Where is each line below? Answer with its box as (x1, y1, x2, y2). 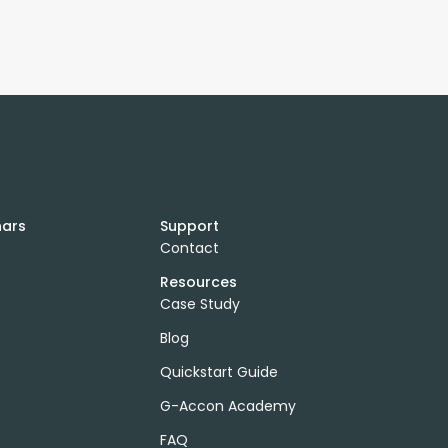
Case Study (159, 294, 240, 314)
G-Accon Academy (159, 396, 296, 416)
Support (159, 216, 219, 236)
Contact (159, 238, 219, 258)
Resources (159, 272, 237, 292)
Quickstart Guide (159, 362, 278, 382)
